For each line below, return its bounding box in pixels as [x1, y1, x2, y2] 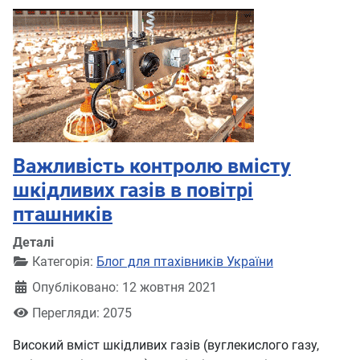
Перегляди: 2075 [32, 305, 132, 321]
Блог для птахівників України [96, 254, 273, 269]
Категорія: [29, 254, 96, 269]
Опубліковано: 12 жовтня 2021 [32, 280, 217, 295]
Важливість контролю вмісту [13, 154, 291, 178]
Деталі [13, 235, 54, 250]
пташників [13, 202, 112, 226]
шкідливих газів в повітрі [13, 178, 253, 202]
